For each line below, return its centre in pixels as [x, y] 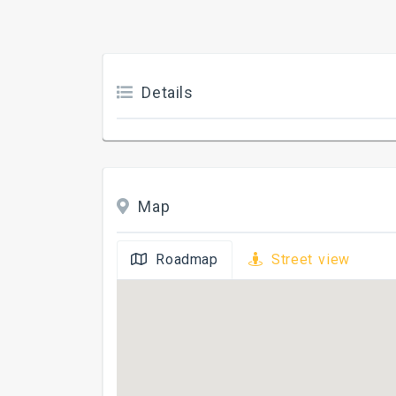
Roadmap [187, 259]
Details [168, 92]
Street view [311, 259]
